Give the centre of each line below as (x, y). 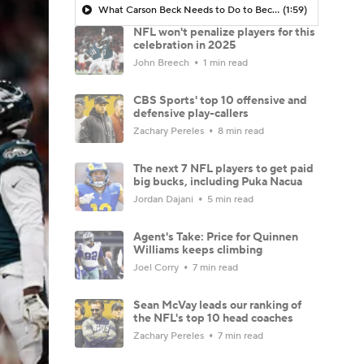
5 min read (229, 199)
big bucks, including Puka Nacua (218, 182)
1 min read (224, 63)
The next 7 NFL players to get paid (223, 169)
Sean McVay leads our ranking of (217, 305)
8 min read (240, 131)
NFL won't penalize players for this (224, 32)
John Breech (162, 63)
